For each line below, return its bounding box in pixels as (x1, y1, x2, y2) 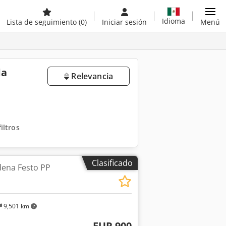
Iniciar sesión (102, 17, 147, 27)
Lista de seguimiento (7, 17, 79, 27)
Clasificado (92, 157, 133, 168)
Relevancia (69, 71, 113, 82)
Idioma (162, 16, 185, 26)
